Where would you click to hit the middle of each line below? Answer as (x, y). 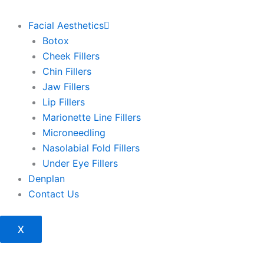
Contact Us (54, 194)
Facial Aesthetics (66, 25)
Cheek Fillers (71, 56)
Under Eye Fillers (80, 163)
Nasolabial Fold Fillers (91, 148)
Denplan (47, 179)
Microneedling (74, 133)
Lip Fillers (64, 102)
